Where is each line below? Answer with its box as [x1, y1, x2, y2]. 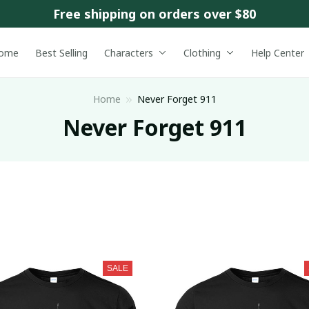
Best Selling [34, 46, 88, 59]
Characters [103, 46, 153, 59]
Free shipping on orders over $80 [53, 5, 256, 22]
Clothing [183, 46, 221, 59]
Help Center [250, 46, 304, 59]
